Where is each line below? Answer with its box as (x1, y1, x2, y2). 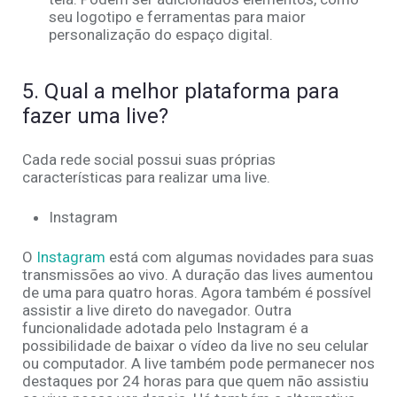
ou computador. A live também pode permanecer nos (22, 354, 375, 373)
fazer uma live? (22, 104, 168, 129)
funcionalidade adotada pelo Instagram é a (22, 319, 308, 338)
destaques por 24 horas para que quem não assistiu (22, 372, 369, 391)
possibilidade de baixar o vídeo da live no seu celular (22, 337, 369, 355)
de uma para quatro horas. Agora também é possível (22, 284, 371, 302)
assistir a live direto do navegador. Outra (22, 301, 292, 320)
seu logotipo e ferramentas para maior (49, 8, 306, 27)
